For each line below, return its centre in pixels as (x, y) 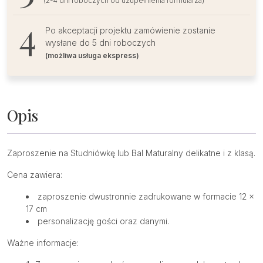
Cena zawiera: (35, 175)
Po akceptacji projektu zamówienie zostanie (130, 30)
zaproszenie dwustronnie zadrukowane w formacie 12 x (146, 197)
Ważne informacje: (43, 243)
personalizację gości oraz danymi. (103, 221)
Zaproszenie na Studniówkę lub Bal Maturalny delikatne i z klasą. (131, 153)
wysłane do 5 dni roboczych (100, 42)
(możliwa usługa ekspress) (92, 55)
